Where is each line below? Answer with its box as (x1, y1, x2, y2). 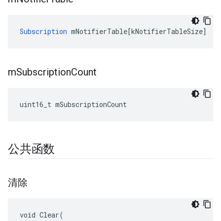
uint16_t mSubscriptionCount (20, 100, 127, 109)
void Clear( (20, 210, 64, 220)
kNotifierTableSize (131, 27, 203, 36)
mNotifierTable (71, 27, 127, 36)
